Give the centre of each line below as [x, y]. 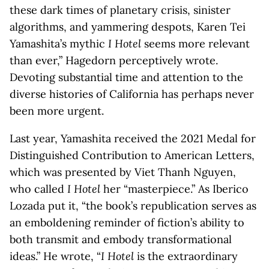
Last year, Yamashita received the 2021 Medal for [133, 138]
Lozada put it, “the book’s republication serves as [133, 206]
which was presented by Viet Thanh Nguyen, [123, 172]
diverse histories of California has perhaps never [132, 94]
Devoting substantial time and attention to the [126, 77]
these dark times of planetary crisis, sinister [120, 10]
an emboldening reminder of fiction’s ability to [127, 222]
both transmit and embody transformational [121, 239]
